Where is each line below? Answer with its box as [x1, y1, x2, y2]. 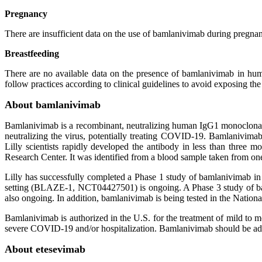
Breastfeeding [5, 49, 59, 58]
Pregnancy [5, 9, 47, 19]
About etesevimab [5, 243, 85, 255]
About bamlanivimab [5, 99, 101, 111]
